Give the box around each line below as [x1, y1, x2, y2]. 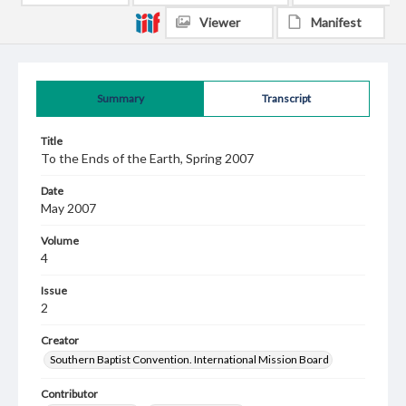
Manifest [311, 14, 362, 30]
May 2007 [41, 200, 96, 216]
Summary [96, 92, 144, 105]
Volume [41, 234, 79, 247]
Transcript [262, 92, 311, 105]
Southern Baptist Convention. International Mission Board [50, 353, 329, 366]
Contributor [41, 387, 98, 401]
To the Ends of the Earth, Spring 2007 [41, 150, 254, 166]
